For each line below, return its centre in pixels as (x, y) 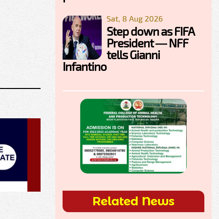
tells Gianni (133, 54)
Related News (133, 201)
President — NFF (147, 43)
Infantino (85, 66)
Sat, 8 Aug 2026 (135, 18)
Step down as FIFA (150, 31)
